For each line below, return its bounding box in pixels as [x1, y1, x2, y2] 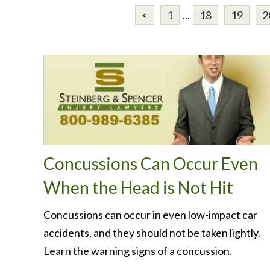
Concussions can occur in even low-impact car [43, 208, 257, 221]
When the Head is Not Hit [43, 177, 233, 198]
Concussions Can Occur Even [43, 153, 258, 174]
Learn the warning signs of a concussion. [43, 244, 232, 257]
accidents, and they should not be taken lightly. [43, 226, 260, 239]
